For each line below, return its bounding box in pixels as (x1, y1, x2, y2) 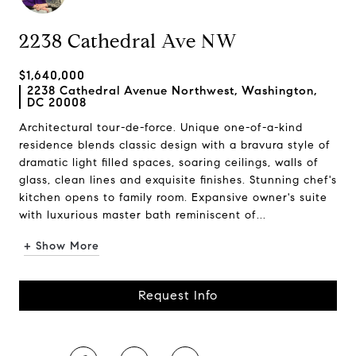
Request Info (138, 288, 218, 303)
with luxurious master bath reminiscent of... (19, 208, 266, 222)
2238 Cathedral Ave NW (19, 29, 238, 53)
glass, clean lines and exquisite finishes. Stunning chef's (19, 173, 337, 187)
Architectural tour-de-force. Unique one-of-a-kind (19, 121, 303, 134)
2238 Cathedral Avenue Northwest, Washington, (27, 83, 317, 98)
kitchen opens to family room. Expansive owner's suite (19, 191, 327, 204)
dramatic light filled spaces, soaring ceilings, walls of (19, 156, 319, 169)
